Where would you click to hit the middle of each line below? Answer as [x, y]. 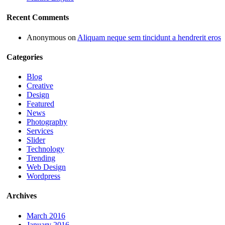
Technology [45, 149]
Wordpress [43, 176]
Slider [36, 140]
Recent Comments [38, 18]
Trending [41, 158]
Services [40, 131]
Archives [22, 196]
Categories [25, 57]
